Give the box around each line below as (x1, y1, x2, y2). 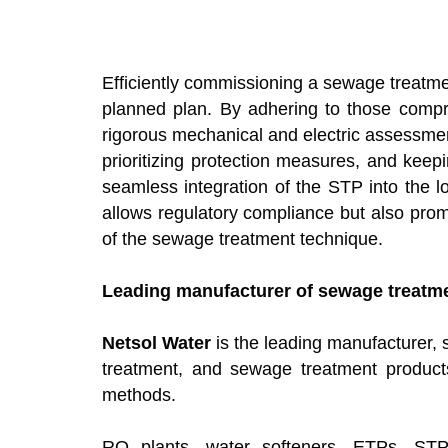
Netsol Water (102, 333, 211, 354)
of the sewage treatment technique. (102, 229, 383, 250)
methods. (102, 385, 176, 406)
